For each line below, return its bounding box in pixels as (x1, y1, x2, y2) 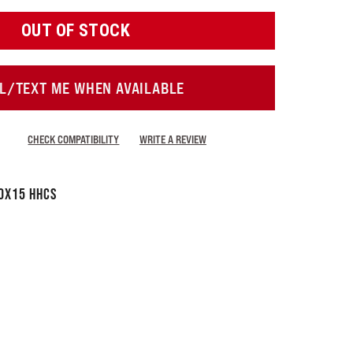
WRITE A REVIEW (139, 132, 206, 146)
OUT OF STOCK (20, 20, 131, 40)
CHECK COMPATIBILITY (28, 132, 120, 146)
